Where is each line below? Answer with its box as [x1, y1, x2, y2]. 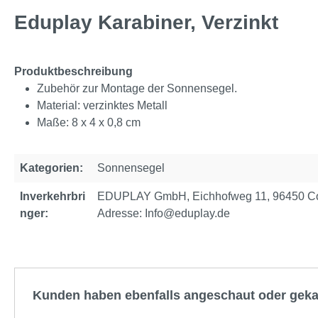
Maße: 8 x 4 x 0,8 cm [37, 116, 141, 128]
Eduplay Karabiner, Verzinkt [14, 11, 278, 33]
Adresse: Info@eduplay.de [97, 207, 230, 219]
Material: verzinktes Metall [37, 99, 168, 111]
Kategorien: [20, 162, 83, 174]
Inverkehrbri [20, 190, 85, 202]
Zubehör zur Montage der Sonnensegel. [37, 82, 237, 94]
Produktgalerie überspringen [14, 270, 158, 282]
